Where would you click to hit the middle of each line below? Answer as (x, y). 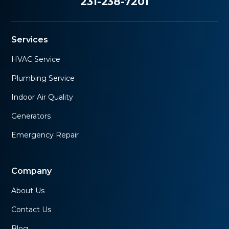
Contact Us (31, 209)
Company (32, 171)
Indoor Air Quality (42, 97)
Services (30, 39)
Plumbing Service (43, 78)
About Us (28, 190)
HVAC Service (36, 59)
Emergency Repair (45, 135)
